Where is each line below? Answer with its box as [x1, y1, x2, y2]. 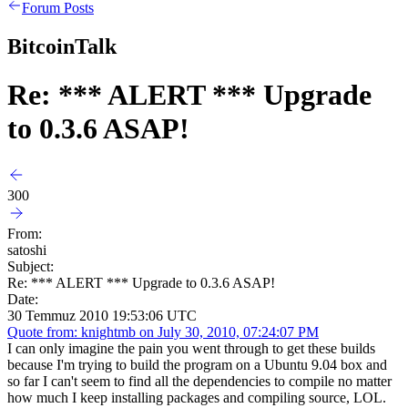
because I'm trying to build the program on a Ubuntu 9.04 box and [7, 356, 387, 372]
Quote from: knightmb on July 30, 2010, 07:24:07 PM [7, 323, 319, 340]
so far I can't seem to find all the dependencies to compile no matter [7, 372, 392, 389]
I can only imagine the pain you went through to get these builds [7, 340, 375, 356]
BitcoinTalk [7, 34, 117, 58]
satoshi [7, 241, 46, 258]
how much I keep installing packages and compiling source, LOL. [7, 389, 386, 405]
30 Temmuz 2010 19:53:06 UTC [7, 307, 197, 323]
